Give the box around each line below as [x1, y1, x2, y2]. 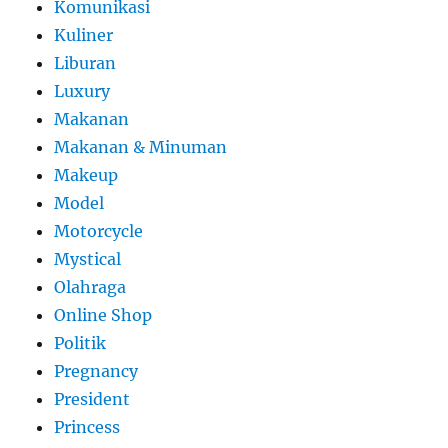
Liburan [54, 52, 117, 73]
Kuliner [54, 24, 114, 45]
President [54, 388, 131, 409]
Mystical [54, 248, 122, 269]
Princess [54, 416, 121, 437]
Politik [54, 332, 107, 353]
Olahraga [54, 276, 127, 297]
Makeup [54, 164, 119, 185]
